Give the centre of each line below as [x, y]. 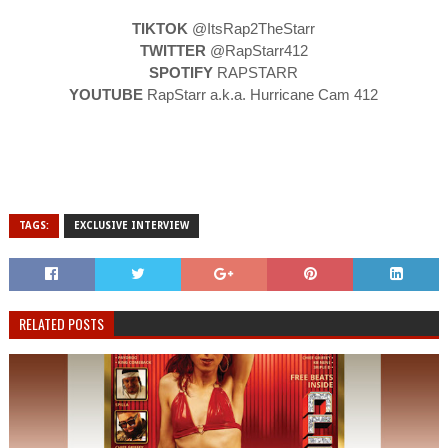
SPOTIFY [181, 72]
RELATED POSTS [61, 323]
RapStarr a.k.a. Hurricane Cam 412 [263, 94]
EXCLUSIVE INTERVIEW [131, 225]
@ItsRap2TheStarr [254, 28]
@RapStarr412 [258, 50]
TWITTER [174, 50]
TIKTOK [160, 28]
